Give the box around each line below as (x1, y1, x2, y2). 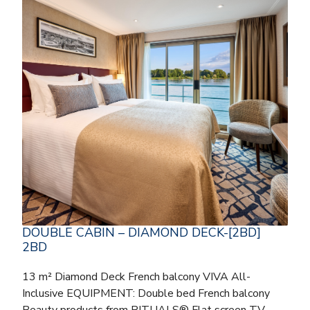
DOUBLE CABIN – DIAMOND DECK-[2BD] (22, 224, 261, 241)
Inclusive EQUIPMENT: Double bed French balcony (22, 285, 270, 301)
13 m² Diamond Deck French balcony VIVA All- (22, 268, 250, 284)
